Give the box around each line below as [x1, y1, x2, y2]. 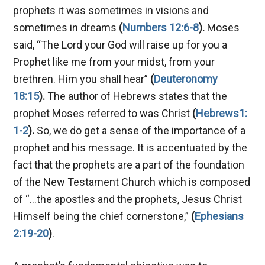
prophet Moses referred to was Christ [13, 106, 193, 119]
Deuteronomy [154, 72, 218, 85]
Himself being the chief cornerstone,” [13, 209, 192, 222]
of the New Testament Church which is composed [13, 175, 251, 188]
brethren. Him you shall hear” [13, 72, 148, 85]
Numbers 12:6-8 [122, 21, 199, 34]
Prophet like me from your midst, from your [13, 55, 215, 68]
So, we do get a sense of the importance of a [34, 124, 246, 137]
